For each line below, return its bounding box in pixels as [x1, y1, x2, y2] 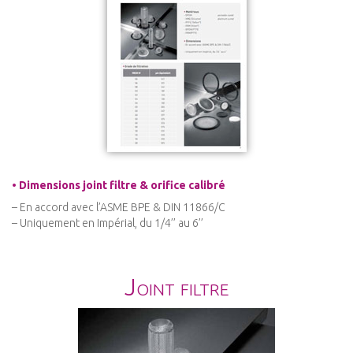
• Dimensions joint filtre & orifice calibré [12, 179, 225, 192]
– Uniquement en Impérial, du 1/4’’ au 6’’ [12, 217, 203, 230]
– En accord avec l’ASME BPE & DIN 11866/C [12, 201, 225, 214]
